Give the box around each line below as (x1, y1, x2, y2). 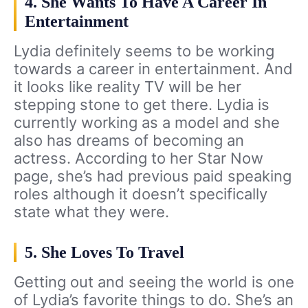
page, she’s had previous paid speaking (14, 167, 291, 186)
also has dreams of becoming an (14, 131, 244, 150)
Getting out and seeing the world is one (14, 273, 294, 291)
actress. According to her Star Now (14, 149, 263, 168)
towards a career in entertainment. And (14, 60, 293, 78)
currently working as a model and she (14, 113, 280, 132)
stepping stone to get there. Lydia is (14, 96, 269, 114)
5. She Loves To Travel (25, 243, 184, 262)
